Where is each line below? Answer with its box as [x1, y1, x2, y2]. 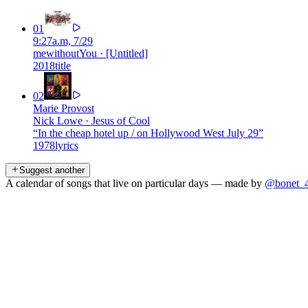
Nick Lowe [33, 114, 82, 126]
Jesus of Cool [91, 114, 150, 126]
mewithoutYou [33, 47, 97, 59]
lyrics [55, 139, 78, 151]
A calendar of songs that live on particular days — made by [5, 177, 262, 189]
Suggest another [19, 164, 85, 175]
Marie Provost [33, 102, 94, 114]
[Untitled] [106, 47, 148, 59]
